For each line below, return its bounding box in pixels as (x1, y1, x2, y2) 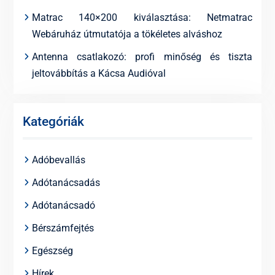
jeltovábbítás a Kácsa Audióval (31, 68, 166, 79)
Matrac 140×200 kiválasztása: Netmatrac (31, 12, 253, 23)
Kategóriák (22, 114, 84, 129)
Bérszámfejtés (31, 222, 94, 234)
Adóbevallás (31, 154, 85, 166)
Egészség (31, 245, 73, 257)
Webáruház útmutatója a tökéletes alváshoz (31, 28, 222, 40)
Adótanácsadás (31, 177, 100, 188)
